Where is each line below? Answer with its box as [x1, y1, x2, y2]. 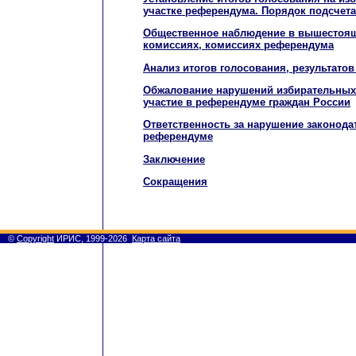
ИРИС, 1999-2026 [54, 234, 127, 243]
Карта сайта [132, 234, 180, 243]
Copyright [17, 234, 54, 243]
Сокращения [143, 176, 207, 188]
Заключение [143, 153, 205, 165]
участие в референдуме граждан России [143, 96, 350, 109]
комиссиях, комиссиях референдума [143, 39, 334, 52]
